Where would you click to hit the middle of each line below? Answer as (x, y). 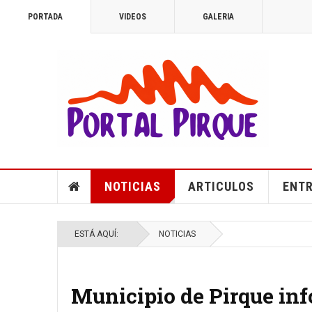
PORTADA (45, 17)
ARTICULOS (221, 186)
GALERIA (218, 17)
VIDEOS (133, 17)
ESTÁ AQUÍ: (99, 234)
